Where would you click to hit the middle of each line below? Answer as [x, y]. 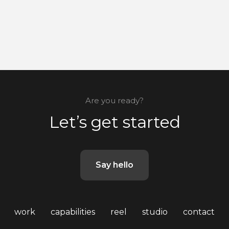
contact [199, 212]
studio [155, 212]
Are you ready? [114, 100]
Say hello [114, 165]
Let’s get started [114, 122]
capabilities [73, 212]
